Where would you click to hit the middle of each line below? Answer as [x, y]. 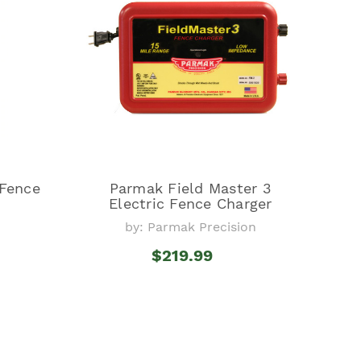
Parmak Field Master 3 [190, 188]
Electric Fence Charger [191, 203]
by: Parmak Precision [190, 226]
